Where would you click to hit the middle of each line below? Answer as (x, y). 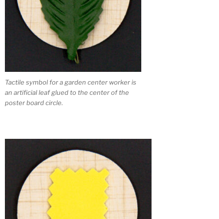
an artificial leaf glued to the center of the (67, 92)
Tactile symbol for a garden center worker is (71, 82)
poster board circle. (34, 102)
